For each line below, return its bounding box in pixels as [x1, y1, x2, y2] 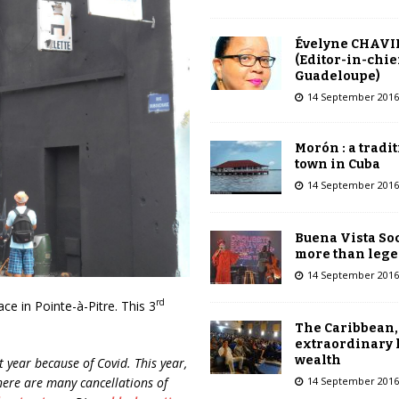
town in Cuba [294, 156, 380, 172]
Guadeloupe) [294, 68, 380, 84]
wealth [294, 352, 341, 368]
